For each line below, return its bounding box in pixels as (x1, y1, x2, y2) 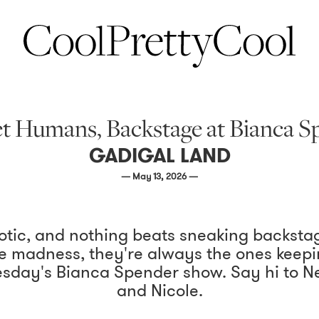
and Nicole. (116, 278, 203, 303)
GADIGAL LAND (88, 142, 231, 169)
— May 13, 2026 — (121, 169, 198, 183)
